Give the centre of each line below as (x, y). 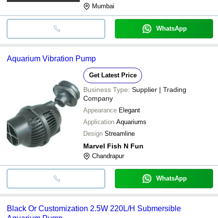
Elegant (129, 110)
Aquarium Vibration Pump (51, 58)
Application (99, 122)
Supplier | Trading (159, 89)
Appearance (100, 110)
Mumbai (103, 6)
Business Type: (107, 89)
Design (93, 133)
